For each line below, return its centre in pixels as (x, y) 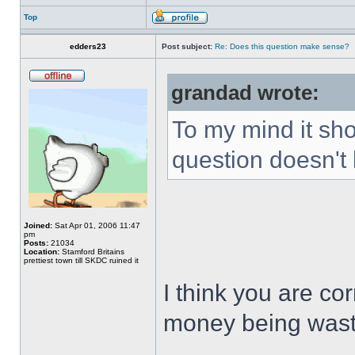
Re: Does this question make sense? (282, 46)
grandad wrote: (245, 93)
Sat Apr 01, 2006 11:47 (96, 225)
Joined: (38, 225)
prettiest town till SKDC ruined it (81, 260)
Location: (42, 252)
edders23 (88, 46)
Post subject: (187, 46)
